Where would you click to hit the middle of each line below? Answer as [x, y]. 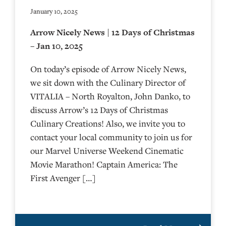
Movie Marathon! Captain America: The [104, 164]
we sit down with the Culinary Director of [108, 82]
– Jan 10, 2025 [56, 46]
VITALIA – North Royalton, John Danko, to [110, 96]
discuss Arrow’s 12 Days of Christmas [99, 109]
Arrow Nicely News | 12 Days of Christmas [112, 32]
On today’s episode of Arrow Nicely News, [108, 69]
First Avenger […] [63, 178]
